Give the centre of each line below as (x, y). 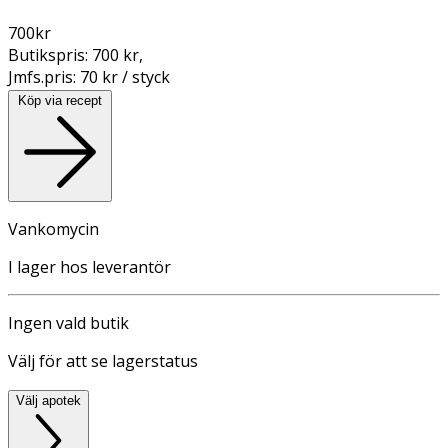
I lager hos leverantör (89, 266)
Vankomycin (53, 228)
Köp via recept (60, 100)
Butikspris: (50, 54)
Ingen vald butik (68, 322)
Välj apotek (48, 400)
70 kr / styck (125, 76)
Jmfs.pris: (44, 76)
